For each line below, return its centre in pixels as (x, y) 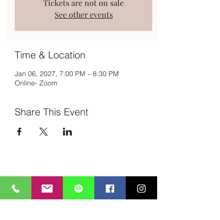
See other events (83, 14)
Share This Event (52, 111)
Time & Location (50, 55)
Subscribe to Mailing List (79, 186)
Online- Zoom (36, 83)
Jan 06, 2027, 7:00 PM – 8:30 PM (67, 73)
